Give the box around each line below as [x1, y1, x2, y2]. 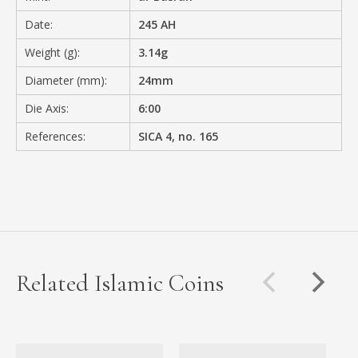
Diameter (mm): [25, 72, 107, 88]
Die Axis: [25, 100, 69, 116]
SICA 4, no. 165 [138, 128, 219, 144]
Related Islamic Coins [16, 268, 224, 298]
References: [25, 128, 86, 144]
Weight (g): [25, 44, 80, 60]
